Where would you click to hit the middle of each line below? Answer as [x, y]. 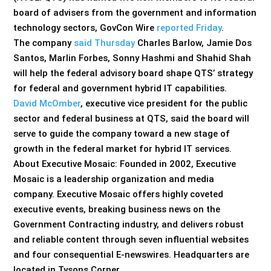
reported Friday [189, 28]
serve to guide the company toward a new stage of [122, 133]
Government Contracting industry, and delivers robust [129, 224]
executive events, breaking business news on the [117, 209]
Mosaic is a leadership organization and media [114, 179]
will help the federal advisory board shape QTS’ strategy [133, 73]
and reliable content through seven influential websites [131, 239]
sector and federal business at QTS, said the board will [132, 118]
